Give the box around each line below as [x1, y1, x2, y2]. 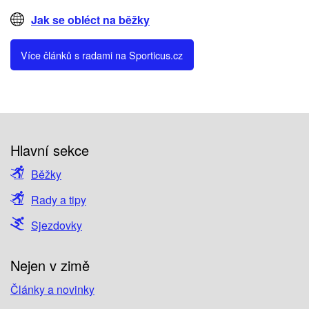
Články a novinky [10, 281, 94, 297]
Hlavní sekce [10, 139, 89, 160]
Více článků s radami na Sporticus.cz [21, 47, 183, 62]
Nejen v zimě [10, 255, 90, 275]
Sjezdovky [31, 217, 82, 233]
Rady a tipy [31, 191, 86, 208]
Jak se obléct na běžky [31, 12, 150, 28]
